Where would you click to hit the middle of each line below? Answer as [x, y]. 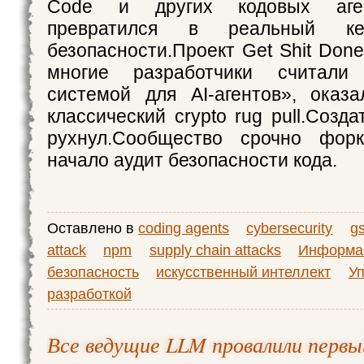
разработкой [89, 294]
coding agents [184, 228]
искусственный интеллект [244, 272]
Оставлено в [93, 228]
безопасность [93, 272]
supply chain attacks [215, 250]
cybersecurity [290, 228]
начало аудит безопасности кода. [192, 160]
